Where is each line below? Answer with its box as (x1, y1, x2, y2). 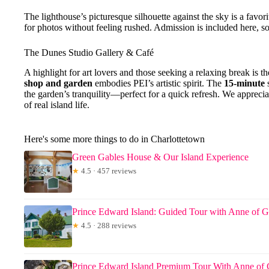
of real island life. (24, 99, 89, 110)
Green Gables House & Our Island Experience (72, 151, 249, 162)
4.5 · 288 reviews (79, 220, 136, 230)
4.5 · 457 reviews (79, 166, 136, 175)
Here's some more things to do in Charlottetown (24, 133, 205, 144)
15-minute (224, 77, 265, 88)
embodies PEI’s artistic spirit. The (92, 77, 224, 88)
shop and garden (24, 77, 92, 88)
